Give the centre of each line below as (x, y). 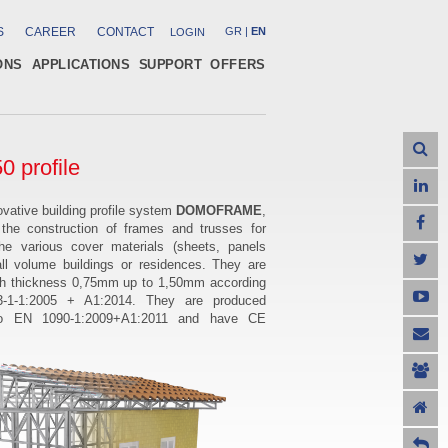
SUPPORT (170, 64)
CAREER (50, 32)
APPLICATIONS (80, 64)
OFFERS (237, 64)
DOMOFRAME (219, 210)
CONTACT (125, 32)
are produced (225, 300)
